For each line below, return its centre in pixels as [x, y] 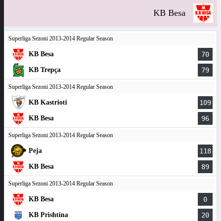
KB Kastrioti [48, 102]
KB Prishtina [48, 215]
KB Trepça [45, 70]
